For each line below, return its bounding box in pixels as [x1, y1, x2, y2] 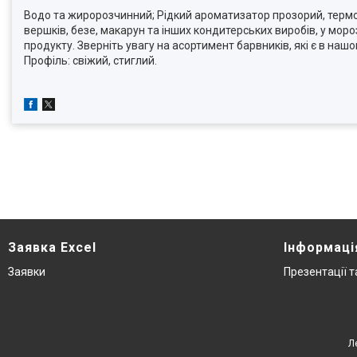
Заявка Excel [8, 240, 96, 255]
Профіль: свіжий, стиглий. [24, 54, 157, 67]
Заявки [8, 265, 45, 278]
